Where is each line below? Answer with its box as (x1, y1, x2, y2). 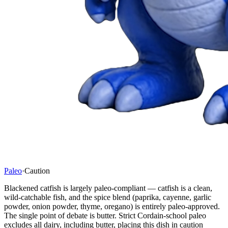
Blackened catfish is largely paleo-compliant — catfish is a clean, (4, 183, 212, 192)
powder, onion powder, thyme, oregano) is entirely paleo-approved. (4, 202, 220, 211)
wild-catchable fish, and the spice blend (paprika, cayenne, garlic (4, 192, 211, 202)
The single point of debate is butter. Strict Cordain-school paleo (4, 211, 206, 220)
